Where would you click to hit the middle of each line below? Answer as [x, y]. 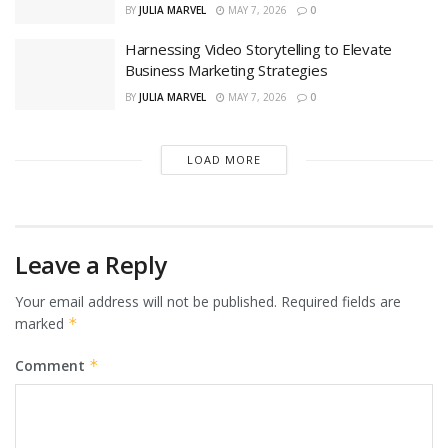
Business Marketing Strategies [226, 69]
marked [41, 324]
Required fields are [341, 302]
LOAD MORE [223, 160]
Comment [52, 366]
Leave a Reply [91, 265]
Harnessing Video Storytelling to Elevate [258, 48]
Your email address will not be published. [146, 302]
